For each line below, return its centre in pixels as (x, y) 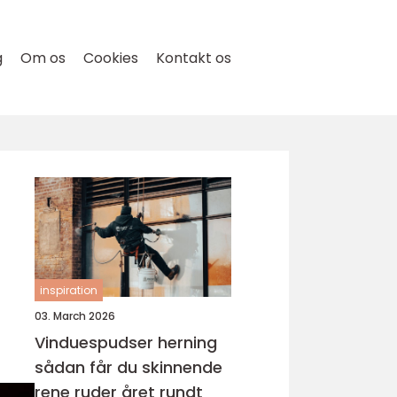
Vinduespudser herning (126, 343)
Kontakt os (194, 58)
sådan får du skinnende (128, 367)
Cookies (111, 58)
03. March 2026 (75, 316)
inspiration (69, 290)
